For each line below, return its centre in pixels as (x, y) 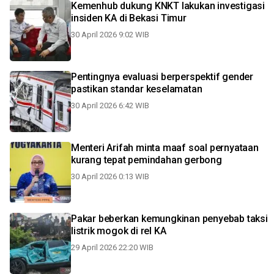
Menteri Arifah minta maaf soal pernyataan (165, 148)
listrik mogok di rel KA (119, 231)
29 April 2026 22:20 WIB (112, 247)
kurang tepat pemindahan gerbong (146, 160)
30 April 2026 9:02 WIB (110, 35)
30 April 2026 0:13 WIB (110, 176)
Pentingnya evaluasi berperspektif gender (162, 77)
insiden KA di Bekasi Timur (129, 18)
